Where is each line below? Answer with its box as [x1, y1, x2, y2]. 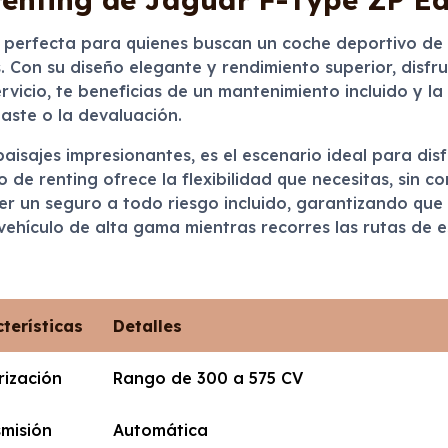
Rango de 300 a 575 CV [113, 368, 304, 388]
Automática [113, 420, 209, 440]
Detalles [113, 316, 183, 336]
